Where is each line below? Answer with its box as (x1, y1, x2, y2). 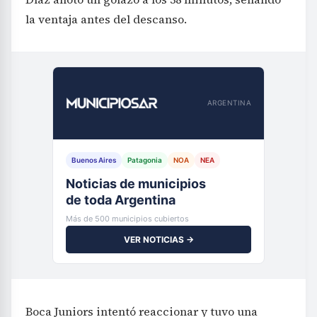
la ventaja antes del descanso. (25, 11, 187, 27)
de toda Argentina (66, 192, 175, 207)
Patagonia (127, 155, 162, 164)
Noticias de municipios (66, 175, 206, 191)
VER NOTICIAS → (123, 234, 194, 245)
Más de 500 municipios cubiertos (66, 213, 189, 224)
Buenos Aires (71, 155, 116, 164)
